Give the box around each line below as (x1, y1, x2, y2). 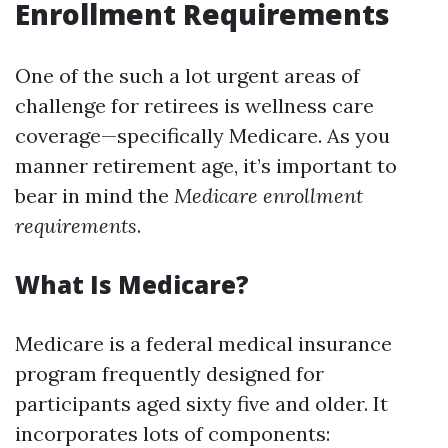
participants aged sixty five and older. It (15, 391, 388, 416)
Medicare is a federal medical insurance (15, 331, 392, 356)
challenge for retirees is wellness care (15, 93, 374, 118)
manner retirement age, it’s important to (15, 153, 397, 178)
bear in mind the (15, 183, 174, 208)
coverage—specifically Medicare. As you (15, 123, 390, 148)
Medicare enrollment (174, 183, 363, 208)
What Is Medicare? (15, 268, 249, 301)
